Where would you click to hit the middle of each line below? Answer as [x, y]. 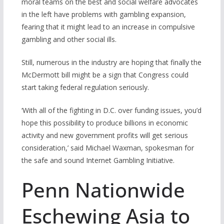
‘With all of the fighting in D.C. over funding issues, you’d [111, 110]
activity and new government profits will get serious [104, 135]
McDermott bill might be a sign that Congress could [105, 75]
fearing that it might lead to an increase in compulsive [108, 27]
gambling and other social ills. [69, 39]
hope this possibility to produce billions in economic [104, 123]
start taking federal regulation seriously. [85, 87]
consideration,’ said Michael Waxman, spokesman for [107, 148]
